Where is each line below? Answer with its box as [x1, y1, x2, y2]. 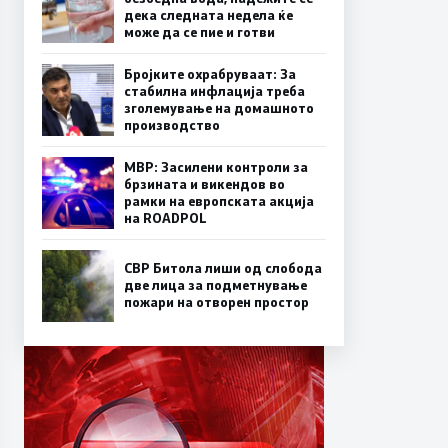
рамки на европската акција [124, 191, 314, 210]
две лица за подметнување [124, 276, 307, 295]
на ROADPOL [124, 208, 206, 227]
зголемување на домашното [124, 98, 314, 117]
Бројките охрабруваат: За [124, 64, 296, 83]
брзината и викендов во [124, 174, 285, 193]
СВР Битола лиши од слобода [124, 259, 322, 278]
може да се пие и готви [124, 22, 275, 41]
